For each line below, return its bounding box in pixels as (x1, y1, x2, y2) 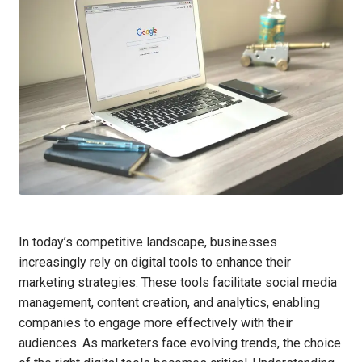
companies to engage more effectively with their (19, 315, 293, 331)
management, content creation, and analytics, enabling (19, 295, 320, 311)
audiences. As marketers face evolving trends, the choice (19, 335, 341, 351)
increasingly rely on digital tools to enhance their (19, 255, 291, 271)
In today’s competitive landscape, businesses (19, 234, 277, 250)
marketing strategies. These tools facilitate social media (19, 275, 337, 291)
